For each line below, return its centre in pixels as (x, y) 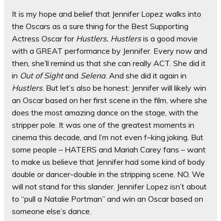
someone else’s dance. (52, 211)
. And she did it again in (146, 76)
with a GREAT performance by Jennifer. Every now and (110, 51)
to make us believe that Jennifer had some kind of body (109, 162)
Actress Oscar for (44, 39)
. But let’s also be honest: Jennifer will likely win (124, 88)
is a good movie (169, 39)
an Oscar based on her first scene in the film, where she (110, 100)
